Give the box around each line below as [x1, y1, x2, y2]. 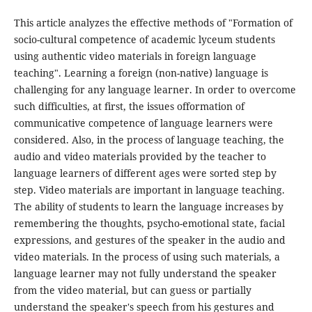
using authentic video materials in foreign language [13, 49, 256, 63]
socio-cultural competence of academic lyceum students [13, 33, 275, 46]
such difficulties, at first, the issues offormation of [13, 100, 244, 113]
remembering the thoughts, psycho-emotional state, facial [13, 217, 285, 230]
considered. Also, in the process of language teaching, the [13, 133, 284, 146]
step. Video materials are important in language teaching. [13, 183, 285, 196]
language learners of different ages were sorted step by [13, 166, 276, 180]
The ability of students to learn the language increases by [13, 200, 283, 213]
